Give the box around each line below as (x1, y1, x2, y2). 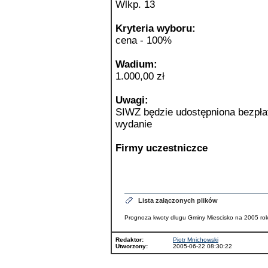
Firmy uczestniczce (115, 142, 208, 154)
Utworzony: (115, 243, 148, 249)
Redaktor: (115, 236, 144, 243)
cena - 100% (115, 35, 172, 46)
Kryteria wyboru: (115, 23, 196, 34)
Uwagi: (115, 95, 148, 106)
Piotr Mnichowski (173, 236, 218, 243)
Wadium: (115, 59, 157, 70)
